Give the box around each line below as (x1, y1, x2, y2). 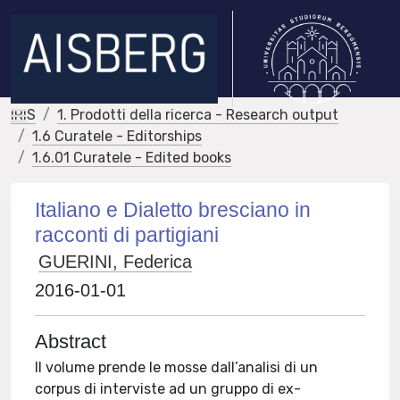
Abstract (35, 330, 107, 353)
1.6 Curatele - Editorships (32, 128, 202, 145)
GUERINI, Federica (38, 252, 193, 271)
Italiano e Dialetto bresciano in (35, 198, 312, 221)
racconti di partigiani (35, 223, 220, 246)
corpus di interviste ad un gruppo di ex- (35, 380, 302, 397)
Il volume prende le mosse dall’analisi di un (35, 359, 319, 376)
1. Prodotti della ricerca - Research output (57, 106, 338, 123)
